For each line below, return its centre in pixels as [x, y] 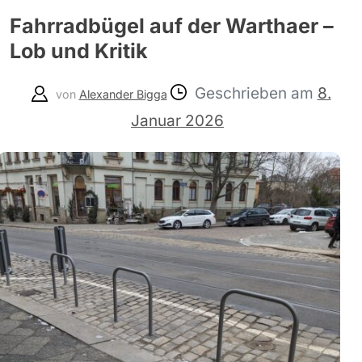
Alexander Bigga [123, 95]
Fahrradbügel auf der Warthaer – [172, 25]
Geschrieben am [256, 94]
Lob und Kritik [79, 51]
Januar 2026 [177, 121]
